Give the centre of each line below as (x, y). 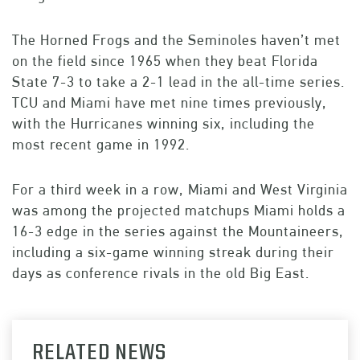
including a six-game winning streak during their (173, 252)
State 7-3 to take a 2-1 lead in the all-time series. (178, 82)
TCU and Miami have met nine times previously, (170, 103)
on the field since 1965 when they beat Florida (165, 61)
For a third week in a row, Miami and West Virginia (180, 190)
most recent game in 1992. (101, 145)
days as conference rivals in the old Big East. (161, 273)
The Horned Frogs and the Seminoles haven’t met (176, 40)
